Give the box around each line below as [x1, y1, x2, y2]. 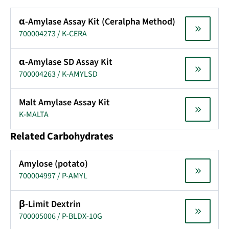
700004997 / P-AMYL [19, 170, 87, 181]
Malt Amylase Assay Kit [19, 96, 110, 109]
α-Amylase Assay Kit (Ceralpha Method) [19, 15, 175, 28]
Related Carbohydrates [10, 129, 113, 144]
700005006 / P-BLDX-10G [19, 211, 102, 222]
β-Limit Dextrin [19, 198, 81, 211]
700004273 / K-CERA [19, 28, 87, 39]
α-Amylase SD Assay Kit [19, 56, 112, 68]
